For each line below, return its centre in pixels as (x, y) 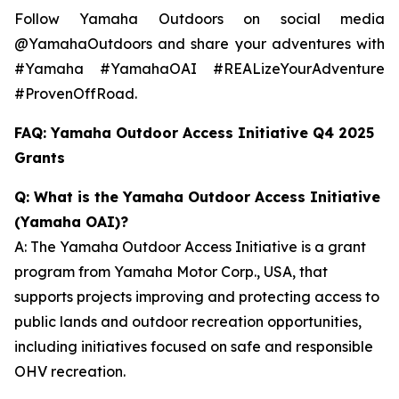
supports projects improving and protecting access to (197, 297)
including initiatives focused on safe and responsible (194, 346)
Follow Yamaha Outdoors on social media (199, 19)
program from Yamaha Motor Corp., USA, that (171, 272)
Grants (40, 158)
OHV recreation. (70, 371)
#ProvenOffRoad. (76, 94)
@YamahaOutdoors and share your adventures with (199, 44)
